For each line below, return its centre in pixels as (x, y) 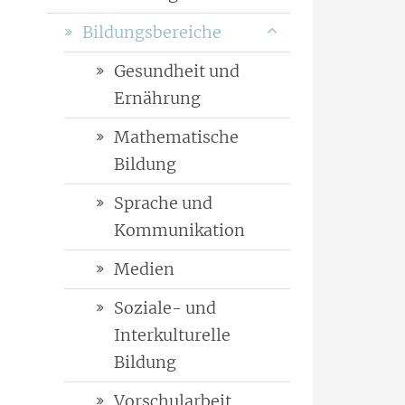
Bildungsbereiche (152, 33)
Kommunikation (179, 231)
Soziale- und (165, 308)
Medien (144, 269)
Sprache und (163, 203)
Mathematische (176, 137)
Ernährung (157, 99)
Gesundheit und (177, 71)
